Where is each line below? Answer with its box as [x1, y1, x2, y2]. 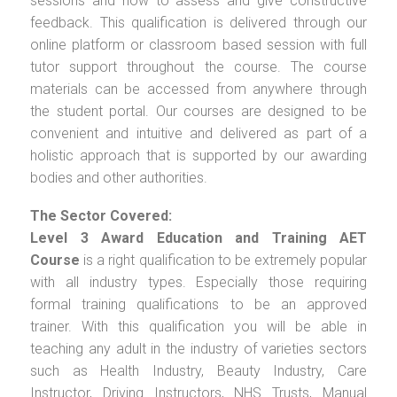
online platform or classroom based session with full [30, 35, 367, 53]
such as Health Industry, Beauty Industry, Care [30, 362, 367, 379]
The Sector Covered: [30, 206, 172, 224]
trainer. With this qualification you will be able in [30, 317, 367, 335]
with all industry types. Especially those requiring [30, 273, 367, 291]
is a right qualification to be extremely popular [83, 251, 367, 269]
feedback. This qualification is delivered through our [30, 13, 367, 31]
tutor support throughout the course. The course [30, 58, 367, 75]
